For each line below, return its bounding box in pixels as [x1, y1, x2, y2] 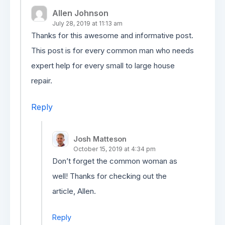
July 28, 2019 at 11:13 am [52, 20, 123, 27]
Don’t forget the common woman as [52, 156, 177, 166]
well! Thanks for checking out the [52, 171, 167, 181]
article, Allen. [52, 186, 96, 196]
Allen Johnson [52, 8, 108, 18]
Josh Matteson [73, 135, 127, 143]
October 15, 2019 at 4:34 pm [73, 145, 156, 153]
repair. [31, 76, 52, 85]
